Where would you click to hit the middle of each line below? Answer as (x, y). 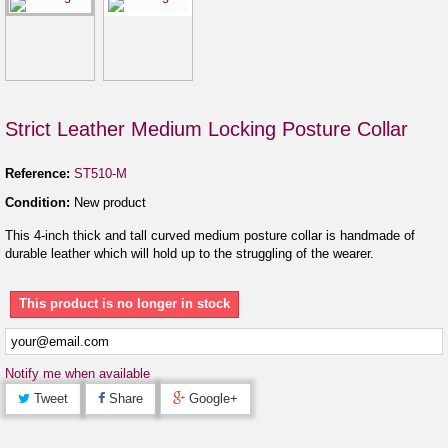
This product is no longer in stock (124, 303)
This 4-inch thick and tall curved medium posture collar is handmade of (210, 235)
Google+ (211, 398)
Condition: (37, 202)
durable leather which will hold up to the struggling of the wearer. (189, 253)
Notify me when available (77, 373)
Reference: (37, 173)
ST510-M (100, 173)
